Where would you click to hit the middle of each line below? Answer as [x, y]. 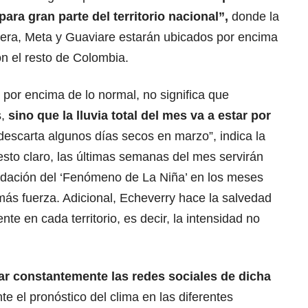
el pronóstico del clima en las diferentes [125, 297]
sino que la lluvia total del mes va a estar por [140, 116]
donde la [254, 17]
